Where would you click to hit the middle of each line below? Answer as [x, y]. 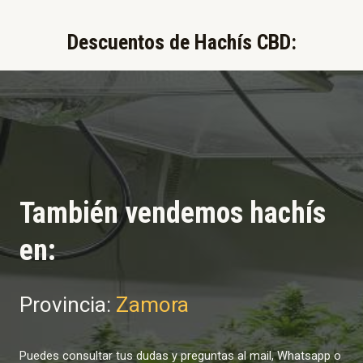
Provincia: [68, 305]
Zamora [152, 305]
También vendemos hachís [173, 214]
